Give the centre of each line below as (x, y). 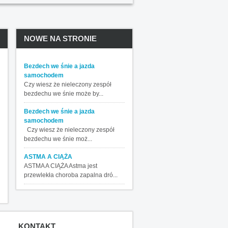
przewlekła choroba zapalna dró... (71, 175)
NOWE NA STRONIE (60, 38)
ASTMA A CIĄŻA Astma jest (61, 166)
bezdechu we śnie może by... (64, 94)
